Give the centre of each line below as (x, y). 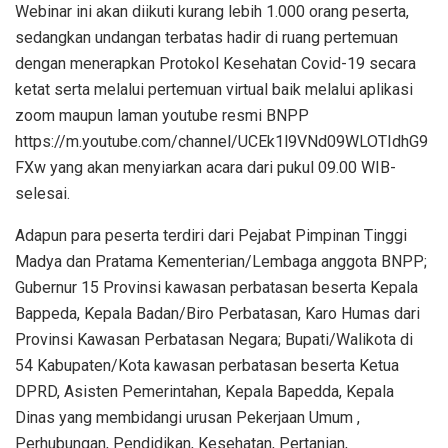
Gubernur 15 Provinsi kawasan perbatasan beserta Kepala (216, 287)
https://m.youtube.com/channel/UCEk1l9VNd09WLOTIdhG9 (221, 141)
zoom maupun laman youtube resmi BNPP (162, 115)
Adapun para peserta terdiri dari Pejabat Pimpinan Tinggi (211, 235)
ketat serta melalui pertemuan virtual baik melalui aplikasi (214, 89)
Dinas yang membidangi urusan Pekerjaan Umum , (187, 417)
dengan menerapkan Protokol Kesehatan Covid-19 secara (215, 63)
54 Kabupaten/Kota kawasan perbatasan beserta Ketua (207, 365)
